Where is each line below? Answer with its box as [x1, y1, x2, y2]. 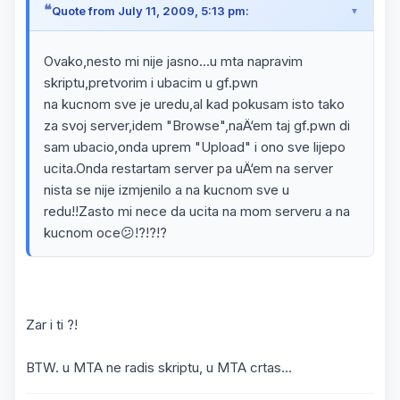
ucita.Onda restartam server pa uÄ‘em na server [44, 160, 333, 177]
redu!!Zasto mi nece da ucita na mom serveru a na [44, 203, 350, 220]
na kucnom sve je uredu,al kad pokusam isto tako [44, 96, 345, 112]
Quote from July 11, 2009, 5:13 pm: [52, 3, 249, 18]
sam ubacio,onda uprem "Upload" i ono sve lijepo [44, 138, 346, 155]
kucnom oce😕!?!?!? [44, 224, 167, 241]
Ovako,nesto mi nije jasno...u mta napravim [44, 53, 303, 70]
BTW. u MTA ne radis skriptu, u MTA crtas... [26, 359, 292, 376]
